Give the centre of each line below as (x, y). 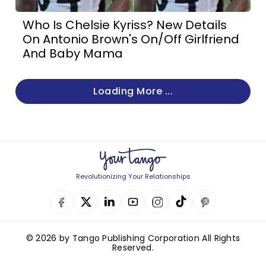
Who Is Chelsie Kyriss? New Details (125, 25)
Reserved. (133, 248)
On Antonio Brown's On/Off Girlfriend (131, 39)
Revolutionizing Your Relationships (133, 176)
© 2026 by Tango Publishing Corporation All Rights (133, 238)
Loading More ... (133, 91)
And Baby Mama (73, 53)
